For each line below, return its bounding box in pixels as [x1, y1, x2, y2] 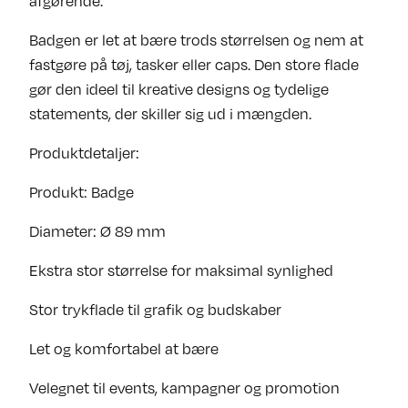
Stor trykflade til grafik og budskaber [29, 300, 281, 319]
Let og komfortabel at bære [29, 339, 219, 358]
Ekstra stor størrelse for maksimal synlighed [29, 260, 333, 280]
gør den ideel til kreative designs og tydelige [29, 79, 329, 98]
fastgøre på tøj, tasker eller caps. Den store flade [29, 55, 359, 74]
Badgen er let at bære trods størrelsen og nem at [29, 30, 363, 49]
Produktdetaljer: [29, 143, 139, 162]
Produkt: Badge [29, 182, 134, 201]
